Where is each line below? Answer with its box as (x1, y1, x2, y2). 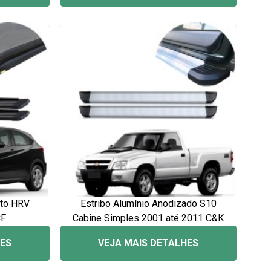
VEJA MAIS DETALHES (98, 237, 199, 249)
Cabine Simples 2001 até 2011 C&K (73, 212, 224, 224)
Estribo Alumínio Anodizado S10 (80, 198, 217, 209)
